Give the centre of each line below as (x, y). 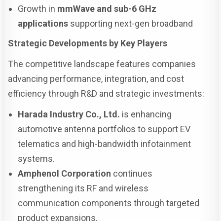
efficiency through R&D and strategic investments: (106, 94)
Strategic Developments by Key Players (88, 43)
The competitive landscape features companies (102, 64)
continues (132, 174)
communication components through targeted (109, 203)
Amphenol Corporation (65, 174)
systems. (37, 159)
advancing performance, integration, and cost (96, 79)
